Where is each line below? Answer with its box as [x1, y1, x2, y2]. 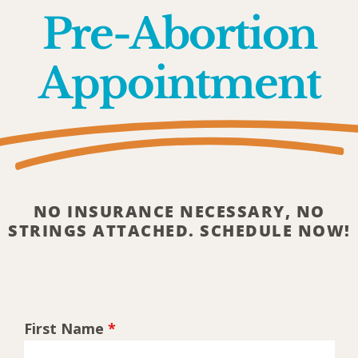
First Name [23, 319, 108, 339]
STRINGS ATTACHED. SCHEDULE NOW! [8, 220, 351, 242]
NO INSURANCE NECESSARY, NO [33, 201, 325, 223]
